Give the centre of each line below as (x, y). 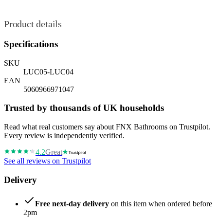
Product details (33, 24)
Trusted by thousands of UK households (84, 108)
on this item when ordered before (161, 203)
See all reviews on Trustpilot (47, 161)
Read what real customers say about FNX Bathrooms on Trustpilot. (107, 127)
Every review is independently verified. (64, 136)
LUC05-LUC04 (48, 72)
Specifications (31, 44)
